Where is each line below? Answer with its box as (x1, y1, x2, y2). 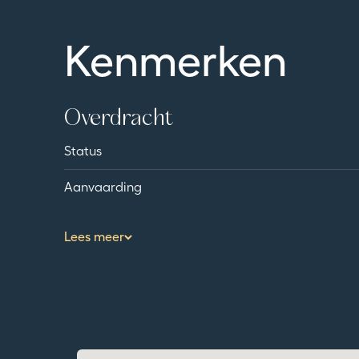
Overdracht (64, 93, 174, 116)
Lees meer (64, 214, 124, 230)
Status (64, 128, 102, 144)
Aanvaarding (64, 164, 142, 180)
